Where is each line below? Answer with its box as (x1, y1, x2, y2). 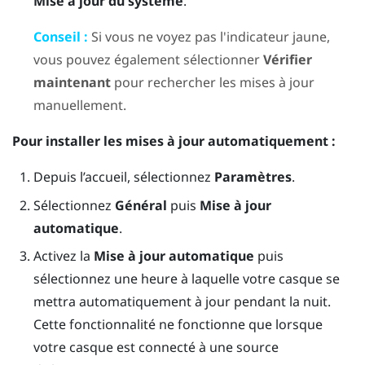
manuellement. (33, 96, 126, 115)
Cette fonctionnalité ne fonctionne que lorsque (33, 315, 323, 334)
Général (114, 196, 167, 214)
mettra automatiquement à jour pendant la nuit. (33, 292, 331, 311)
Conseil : (33, 28, 88, 46)
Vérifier (262, 51, 312, 69)
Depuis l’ (33, 168, 85, 187)
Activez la (33, 247, 94, 266)
